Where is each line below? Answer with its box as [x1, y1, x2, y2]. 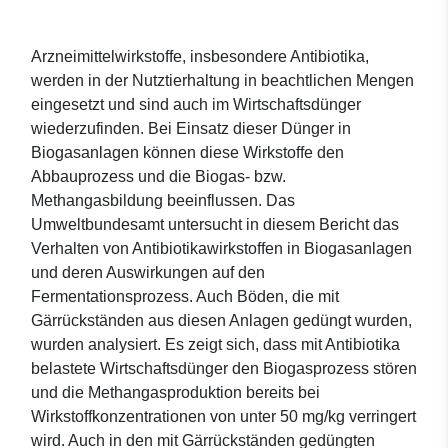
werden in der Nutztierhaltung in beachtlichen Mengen [31, 72, 414, 90]
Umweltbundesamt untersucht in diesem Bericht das [31, 216, 399, 234]
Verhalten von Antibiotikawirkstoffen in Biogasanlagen [31, 240, 412, 258]
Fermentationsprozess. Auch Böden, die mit [31, 288, 339, 306]
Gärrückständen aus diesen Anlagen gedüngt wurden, [31, 312, 412, 330]
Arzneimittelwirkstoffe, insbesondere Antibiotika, [31, 48, 369, 66]
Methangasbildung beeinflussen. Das [31, 192, 295, 210]
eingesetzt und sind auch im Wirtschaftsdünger [31, 96, 361, 114]
